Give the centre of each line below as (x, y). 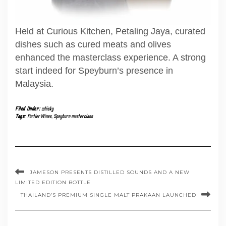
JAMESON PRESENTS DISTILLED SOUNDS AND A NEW (110, 172)
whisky (47, 109)
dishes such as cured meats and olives (93, 44)
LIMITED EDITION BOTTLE (53, 182)
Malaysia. (34, 83)
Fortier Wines (39, 116)
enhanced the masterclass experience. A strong (110, 57)
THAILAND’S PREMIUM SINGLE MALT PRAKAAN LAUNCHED (108, 195)
